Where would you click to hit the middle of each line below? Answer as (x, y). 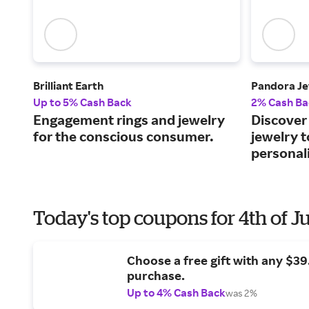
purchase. (156, 276)
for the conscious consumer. (123, 137)
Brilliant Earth (68, 86)
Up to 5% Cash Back (82, 102)
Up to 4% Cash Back (176, 293)
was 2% (241, 293)
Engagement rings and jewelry (129, 120)
